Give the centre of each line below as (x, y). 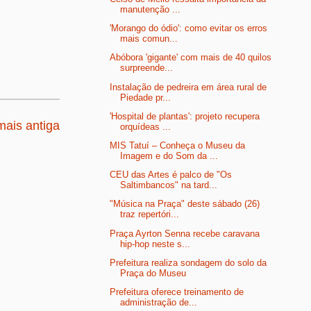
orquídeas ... (146, 126)
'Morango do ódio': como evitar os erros (189, 28)
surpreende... (147, 68)
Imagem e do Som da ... (169, 155)
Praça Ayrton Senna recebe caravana (185, 233)
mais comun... (149, 39)
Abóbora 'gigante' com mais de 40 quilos (191, 58)
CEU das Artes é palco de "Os (171, 175)
